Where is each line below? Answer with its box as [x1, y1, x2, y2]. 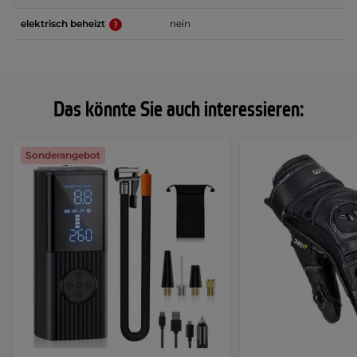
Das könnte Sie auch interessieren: [53, 96, 304, 124]
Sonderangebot [25, 149, 100, 162]
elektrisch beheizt [21, 18, 108, 30]
